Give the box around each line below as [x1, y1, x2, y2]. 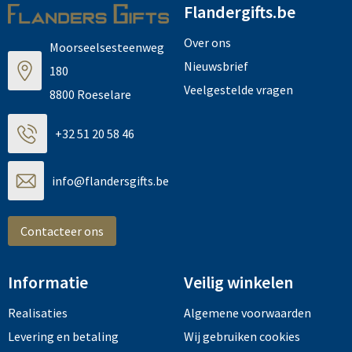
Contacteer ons [20, 223, 104, 240]
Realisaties [7, 305, 68, 321]
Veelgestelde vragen [183, 82, 293, 98]
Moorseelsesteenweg [49, 39, 165, 56]
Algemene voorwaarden [183, 305, 311, 321]
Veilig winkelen [183, 271, 293, 294]
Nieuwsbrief [183, 58, 248, 75]
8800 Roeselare [49, 86, 132, 103]
